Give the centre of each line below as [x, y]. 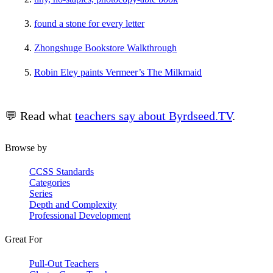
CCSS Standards [62, 172]
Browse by [26, 147]
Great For [23, 239]
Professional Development [80, 216]
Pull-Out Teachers [64, 263]
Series [41, 194]
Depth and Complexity [73, 205]
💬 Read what [40, 115]
